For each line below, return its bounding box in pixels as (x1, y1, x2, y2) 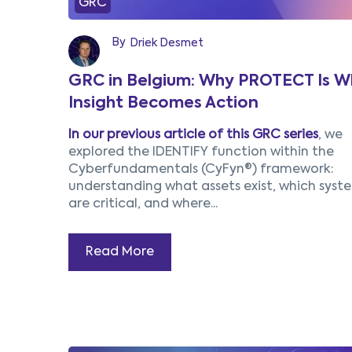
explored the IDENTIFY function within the (68, 146, 334, 159)
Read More (86, 246, 154, 258)
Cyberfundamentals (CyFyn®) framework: (68, 163, 334, 176)
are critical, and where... (68, 198, 218, 211)
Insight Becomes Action (68, 96, 258, 112)
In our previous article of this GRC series (68, 129, 318, 141)
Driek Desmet (130, 38, 203, 49)
